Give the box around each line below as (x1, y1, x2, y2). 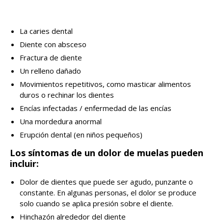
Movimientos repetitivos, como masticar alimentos (20, 79, 191, 89)
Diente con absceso (20, 39, 86, 50)
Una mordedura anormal (20, 116, 102, 127)
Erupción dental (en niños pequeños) (20, 130, 142, 140)
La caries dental (20, 26, 73, 36)
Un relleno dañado (20, 66, 81, 76)
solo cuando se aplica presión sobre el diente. (20, 198, 173, 209)
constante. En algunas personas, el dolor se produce (20, 188, 196, 198)
